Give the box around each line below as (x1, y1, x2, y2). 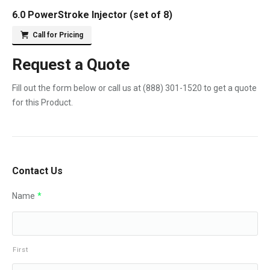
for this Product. (12, 98, 73, 107)
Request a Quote (12, 55, 130, 74)
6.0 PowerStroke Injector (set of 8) (12, 9, 172, 20)
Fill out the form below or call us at (12, 83, 143, 93)
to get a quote (202, 83, 257, 93)
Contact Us (12, 165, 63, 177)
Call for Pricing (33, 31, 83, 39)
